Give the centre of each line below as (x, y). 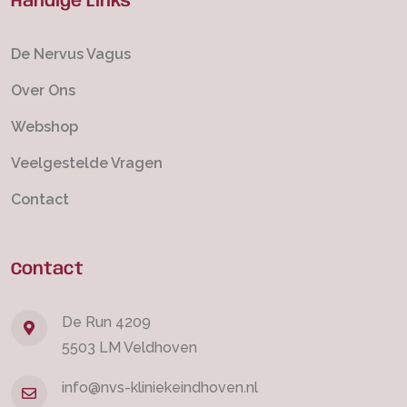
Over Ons (43, 90)
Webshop (45, 126)
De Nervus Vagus (71, 54)
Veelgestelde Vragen (87, 163)
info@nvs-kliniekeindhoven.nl (160, 387)
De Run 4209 (106, 322)
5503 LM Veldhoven (129, 347)
